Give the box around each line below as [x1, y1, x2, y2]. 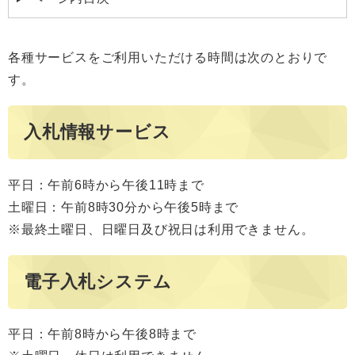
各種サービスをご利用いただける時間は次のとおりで [8, 51, 328, 64]
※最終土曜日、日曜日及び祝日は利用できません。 [8, 222, 315, 236]
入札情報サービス [24, 122, 171, 143]
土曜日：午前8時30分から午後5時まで [8, 200, 239, 214]
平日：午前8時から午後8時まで [8, 327, 197, 341]
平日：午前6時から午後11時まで [8, 177, 204, 192]
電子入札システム [24, 271, 172, 292]
